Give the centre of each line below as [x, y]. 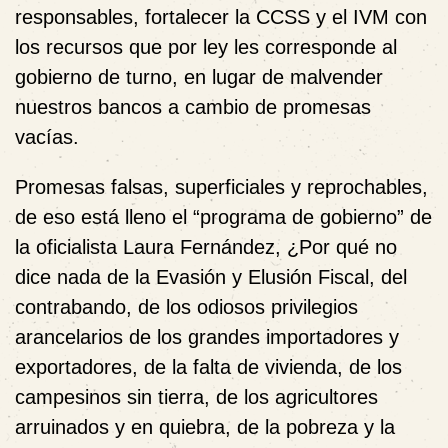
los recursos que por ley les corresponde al [206, 47]
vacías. [47, 137]
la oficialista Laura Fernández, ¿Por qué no [206, 247]
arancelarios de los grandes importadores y [207, 337]
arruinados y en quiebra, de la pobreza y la [205, 427]
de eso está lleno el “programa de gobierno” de [223, 217]
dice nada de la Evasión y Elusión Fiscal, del [211, 277]
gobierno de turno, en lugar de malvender [199, 77]
